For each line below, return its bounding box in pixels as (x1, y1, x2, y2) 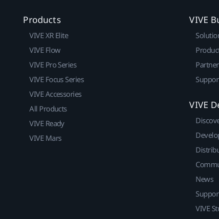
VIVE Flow (29, 44, 61, 55)
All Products (29, 103, 67, 113)
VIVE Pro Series (29, 59, 77, 69)
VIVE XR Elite (29, 30, 68, 40)
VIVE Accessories (29, 88, 82, 99)
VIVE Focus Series (29, 74, 84, 84)
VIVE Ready (29, 118, 65, 128)
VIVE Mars (29, 132, 62, 143)
